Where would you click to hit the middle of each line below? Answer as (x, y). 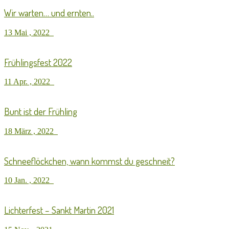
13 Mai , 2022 (29, 32)
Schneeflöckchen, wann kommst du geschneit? (89, 161)
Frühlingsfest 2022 (38, 62)
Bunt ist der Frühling (41, 111)
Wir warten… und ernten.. (49, 13)
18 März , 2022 (31, 131)
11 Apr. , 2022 (29, 82)
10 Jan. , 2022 (29, 180)
